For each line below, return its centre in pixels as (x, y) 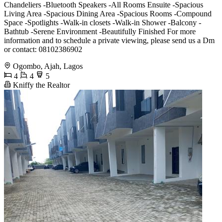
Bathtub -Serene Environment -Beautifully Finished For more (100, 31)
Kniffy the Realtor (40, 85)
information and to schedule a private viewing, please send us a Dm (109, 40)
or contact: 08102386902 (43, 49)
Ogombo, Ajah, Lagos (48, 66)
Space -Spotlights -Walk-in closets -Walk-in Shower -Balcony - (103, 22)
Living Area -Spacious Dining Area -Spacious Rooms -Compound (108, 13)
